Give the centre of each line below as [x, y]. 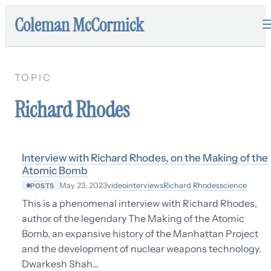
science [233, 185]
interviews [145, 185]
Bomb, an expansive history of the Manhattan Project [140, 234]
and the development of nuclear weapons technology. [142, 249]
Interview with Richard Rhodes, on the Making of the [145, 158]
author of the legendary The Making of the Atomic [133, 219]
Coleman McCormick [79, 25]
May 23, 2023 [83, 185]
